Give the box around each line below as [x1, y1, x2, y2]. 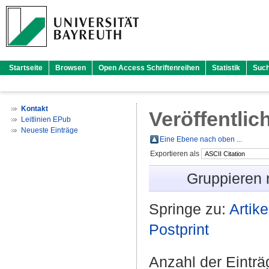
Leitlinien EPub [21, 115, 71, 124]
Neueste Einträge [21, 126, 78, 134]
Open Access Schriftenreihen [98, 64, 199, 72]
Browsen [55, 64, 86, 72]
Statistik [212, 64, 240, 72]
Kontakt [21, 104, 48, 113]
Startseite [9, 64, 43, 72]
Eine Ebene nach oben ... [160, 135, 242, 144]
